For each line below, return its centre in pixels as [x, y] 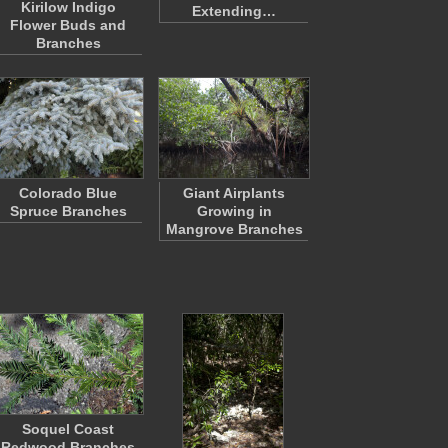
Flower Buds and [68, 25]
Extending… [234, 11]
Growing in [234, 211]
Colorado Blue [68, 193]
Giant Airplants [234, 193]
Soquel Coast [68, 429]
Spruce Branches [68, 211]
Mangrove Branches [234, 229]
